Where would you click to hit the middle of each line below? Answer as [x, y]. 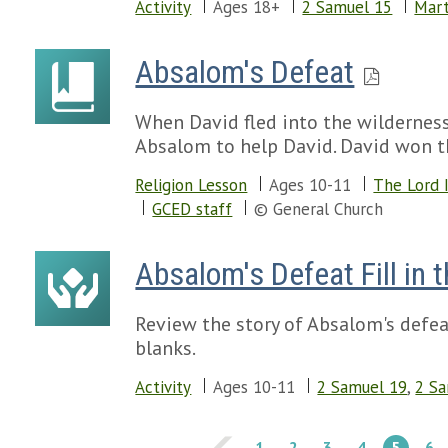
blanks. [166, 348]
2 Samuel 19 [362, 387]
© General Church [319, 209]
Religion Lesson [191, 185]
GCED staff [192, 209]
